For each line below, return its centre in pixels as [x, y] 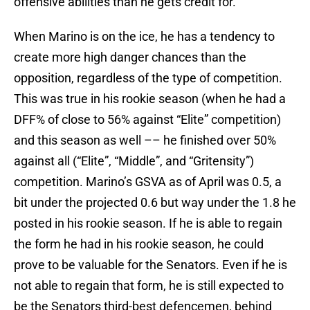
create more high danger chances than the [130, 57]
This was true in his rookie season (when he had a [150, 99]
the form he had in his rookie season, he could [139, 244]
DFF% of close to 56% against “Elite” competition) [147, 120]
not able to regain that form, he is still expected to [149, 286]
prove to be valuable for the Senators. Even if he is [151, 265]
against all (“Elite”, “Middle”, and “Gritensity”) [134, 161]
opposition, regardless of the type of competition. [148, 78]
